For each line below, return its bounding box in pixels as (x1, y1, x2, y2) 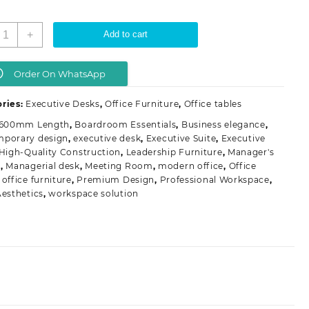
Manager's (227, 146, 275, 157)
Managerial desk (6, 160, 80, 171)
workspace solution (48, 188, 139, 199)
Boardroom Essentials (74, 119, 177, 130)
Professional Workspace (159, 174, 270, 185)
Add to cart (103, 29, 148, 40)
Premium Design (77, 174, 155, 185)
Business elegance (181, 119, 266, 130)
